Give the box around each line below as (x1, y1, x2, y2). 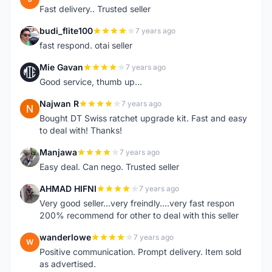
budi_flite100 (39, 25, 93, 36)
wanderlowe (39, 232, 91, 242)
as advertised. (39, 259, 96, 269)
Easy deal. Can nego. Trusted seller (39, 161, 179, 172)
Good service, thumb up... (39, 76, 142, 87)
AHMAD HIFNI (39, 183, 97, 194)
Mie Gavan (39, 62, 83, 72)
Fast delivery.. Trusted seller (39, 4, 151, 14)
